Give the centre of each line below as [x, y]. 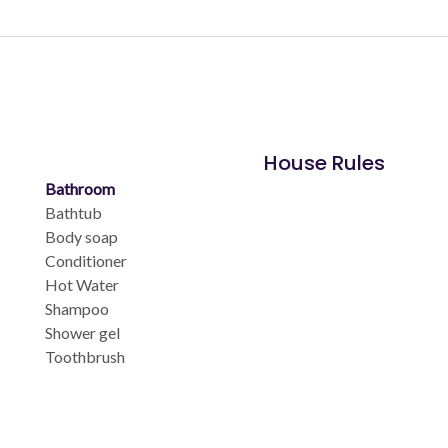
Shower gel [83, 332]
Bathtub [74, 212]
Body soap [82, 236]
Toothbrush [85, 356]
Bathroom [80, 188]
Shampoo [77, 308]
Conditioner [86, 260]
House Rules [324, 162]
